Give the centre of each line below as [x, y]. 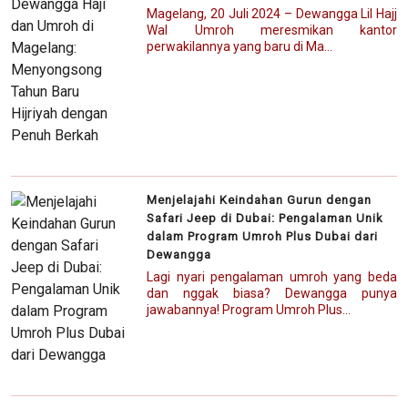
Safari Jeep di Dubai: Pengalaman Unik [265, 219]
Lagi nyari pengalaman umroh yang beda [272, 277]
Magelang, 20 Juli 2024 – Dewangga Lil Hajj [272, 14]
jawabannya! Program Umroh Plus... [249, 310]
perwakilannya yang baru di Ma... [240, 47]
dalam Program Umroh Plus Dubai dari [263, 237]
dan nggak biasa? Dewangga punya [272, 294]
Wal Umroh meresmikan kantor [272, 31]
